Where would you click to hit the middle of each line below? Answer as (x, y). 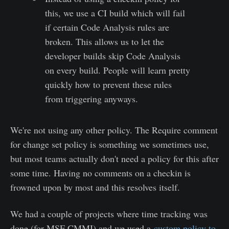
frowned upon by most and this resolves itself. (95, 187)
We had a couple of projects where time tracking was (109, 213)
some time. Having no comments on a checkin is (100, 173)
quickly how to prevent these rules (109, 84)
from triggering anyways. (92, 98)
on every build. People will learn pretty (118, 70)
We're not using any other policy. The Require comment (114, 130)
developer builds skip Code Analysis (113, 55)
